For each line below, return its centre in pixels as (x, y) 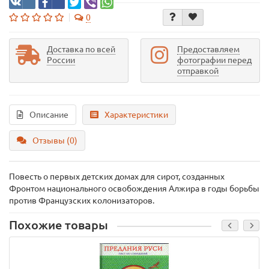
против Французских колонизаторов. (82, 201)
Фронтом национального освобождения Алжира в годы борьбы (134, 189)
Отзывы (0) (55, 141)
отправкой (198, 71)
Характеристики (136, 115)
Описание (49, 115)
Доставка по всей (81, 49)
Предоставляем (208, 49)
